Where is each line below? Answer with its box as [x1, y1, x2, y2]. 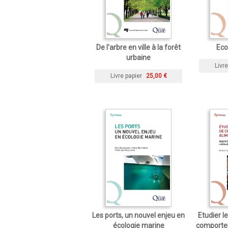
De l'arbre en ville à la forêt [96, 43, 181, 51]
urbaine [126, 53, 151, 62]
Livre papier [110, 72, 142, 79]
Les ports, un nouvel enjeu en [92, 211, 185, 219]
